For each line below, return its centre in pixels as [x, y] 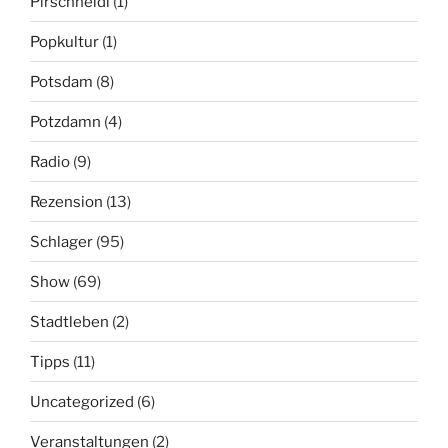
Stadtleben [69, 321]
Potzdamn [65, 121]
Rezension [66, 201]
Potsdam [61, 81]
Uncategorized [82, 401]
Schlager [61, 241]
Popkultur [64, 41]
